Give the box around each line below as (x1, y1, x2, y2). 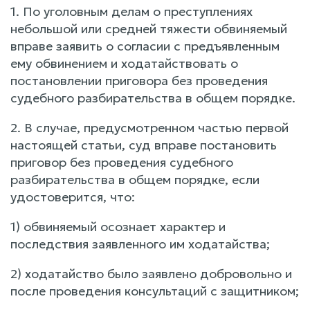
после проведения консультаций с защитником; (10, 283, 299, 299)
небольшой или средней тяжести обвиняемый (10, 21, 287, 37)
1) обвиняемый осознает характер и (10, 219, 226, 235)
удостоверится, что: (10, 189, 135, 205)
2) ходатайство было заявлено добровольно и (10, 266, 292, 282)
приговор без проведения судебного (10, 154, 233, 170)
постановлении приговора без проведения (10, 73, 268, 89)
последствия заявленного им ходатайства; (10, 236, 270, 252)
